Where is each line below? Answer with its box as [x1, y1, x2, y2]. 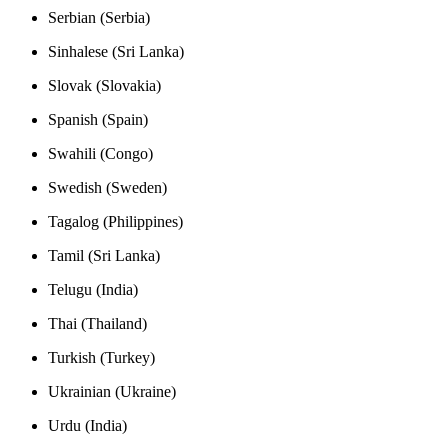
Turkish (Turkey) [48, 348, 155, 366]
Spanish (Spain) [48, 110, 148, 128]
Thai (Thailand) [48, 314, 147, 332]
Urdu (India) [48, 416, 127, 434]
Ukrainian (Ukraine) [48, 382, 176, 400]
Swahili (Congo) [48, 144, 153, 162]
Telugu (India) [48, 280, 138, 298]
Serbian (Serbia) [48, 8, 150, 26]
